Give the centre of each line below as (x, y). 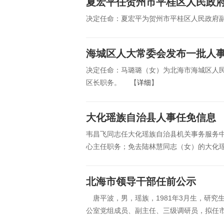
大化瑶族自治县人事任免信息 (151, 117)
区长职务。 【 (111, 82)
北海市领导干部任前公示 (141, 181)
